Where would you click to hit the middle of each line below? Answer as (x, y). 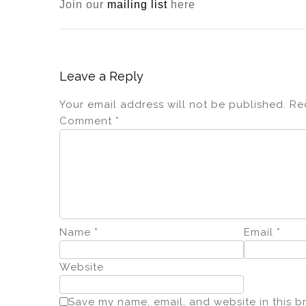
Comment (87, 121)
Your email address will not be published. (173, 104)
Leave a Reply (101, 76)
